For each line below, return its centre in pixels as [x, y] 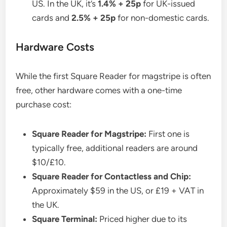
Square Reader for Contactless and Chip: [112, 177]
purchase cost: [44, 105]
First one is [168, 134]
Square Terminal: [65, 219]
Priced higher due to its [142, 219]
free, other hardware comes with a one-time [99, 90]
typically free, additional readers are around [115, 148]
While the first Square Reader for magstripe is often [113, 76]
